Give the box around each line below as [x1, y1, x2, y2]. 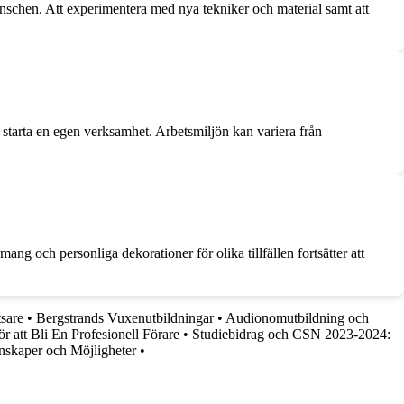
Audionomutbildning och [225, 310, 369, 326]
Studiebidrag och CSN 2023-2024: [192, 326, 390, 343]
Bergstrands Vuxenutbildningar [36, 310, 214, 326]
